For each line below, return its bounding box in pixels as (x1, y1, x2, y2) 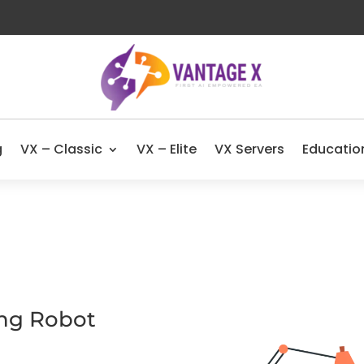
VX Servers (214, 139, 284, 158)
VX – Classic (20, 139, 102, 158)
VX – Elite (136, 139, 197, 158)
